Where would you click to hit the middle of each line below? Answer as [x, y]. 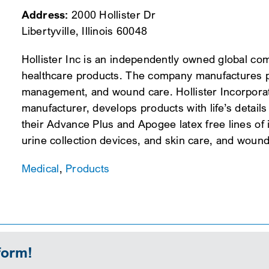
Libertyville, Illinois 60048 [84, 31]
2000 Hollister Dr [112, 15]
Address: [45, 15]
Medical [40, 169]
